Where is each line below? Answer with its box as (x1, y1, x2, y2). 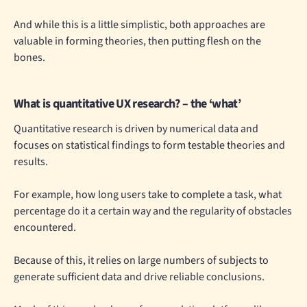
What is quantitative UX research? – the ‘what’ (14, 95, 241, 113)
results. (14, 154, 48, 170)
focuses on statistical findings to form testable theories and (14, 138, 285, 153)
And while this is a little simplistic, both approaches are (14, 17, 265, 33)
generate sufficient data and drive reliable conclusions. (14, 269, 265, 285)
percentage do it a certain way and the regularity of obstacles (14, 204, 292, 219)
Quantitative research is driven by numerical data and (14, 121, 258, 137)
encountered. (14, 220, 76, 236)
